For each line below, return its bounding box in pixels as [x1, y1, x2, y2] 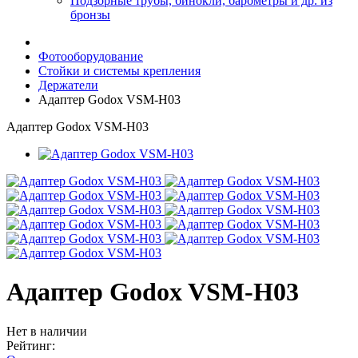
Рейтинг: [6, 338, 55, 352]
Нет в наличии [6, 324, 87, 338]
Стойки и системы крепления [38, 64, 201, 78]
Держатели [38, 78, 98, 92]
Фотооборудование [38, 50, 143, 63]
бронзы [70, 8, 110, 22]
